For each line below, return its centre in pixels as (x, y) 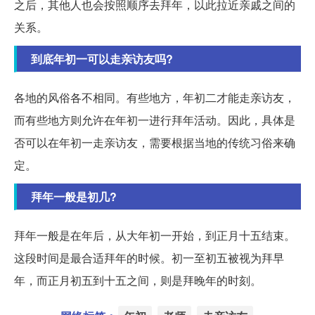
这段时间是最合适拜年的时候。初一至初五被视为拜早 (149, 258)
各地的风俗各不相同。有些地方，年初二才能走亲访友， (155, 98)
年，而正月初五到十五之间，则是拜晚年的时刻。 (138, 281)
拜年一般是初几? (74, 197)
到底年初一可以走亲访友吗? (102, 59)
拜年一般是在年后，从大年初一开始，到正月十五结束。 (155, 236)
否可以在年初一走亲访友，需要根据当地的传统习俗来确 (155, 143)
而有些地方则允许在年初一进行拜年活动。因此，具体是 (155, 120)
